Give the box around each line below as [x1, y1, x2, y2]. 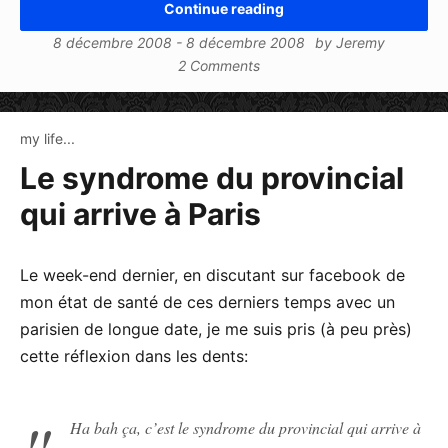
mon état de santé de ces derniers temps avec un [20, 291, 395, 312]
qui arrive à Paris [20, 195, 261, 232]
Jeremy [336, 33, 385, 51]
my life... [20, 129, 75, 147]
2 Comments [178, 56, 260, 74]
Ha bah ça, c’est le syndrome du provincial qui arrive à [70, 416, 421, 438]
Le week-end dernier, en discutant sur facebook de [20, 264, 405, 285]
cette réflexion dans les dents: [20, 345, 248, 366]
